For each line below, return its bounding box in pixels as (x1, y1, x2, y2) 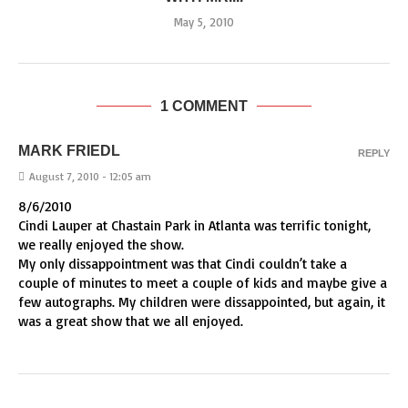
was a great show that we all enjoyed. (18, 312, 243, 330)
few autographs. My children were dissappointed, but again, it (18, 293, 385, 311)
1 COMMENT (160, 98, 248, 114)
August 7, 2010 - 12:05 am (29, 169, 151, 183)
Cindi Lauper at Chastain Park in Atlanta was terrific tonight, (18, 217, 371, 234)
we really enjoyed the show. (18, 236, 184, 253)
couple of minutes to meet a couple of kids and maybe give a (18, 274, 387, 291)
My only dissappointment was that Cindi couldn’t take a (18, 255, 347, 272)
